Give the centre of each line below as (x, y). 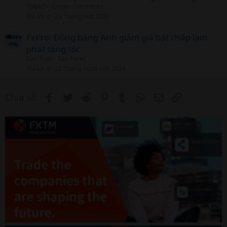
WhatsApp (169, 97)
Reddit (106, 97)
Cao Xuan (40, 59)
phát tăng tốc (53, 49)
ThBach (37, 7)
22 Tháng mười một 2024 (90, 68)
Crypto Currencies (78, 7)
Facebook (76, 97)
